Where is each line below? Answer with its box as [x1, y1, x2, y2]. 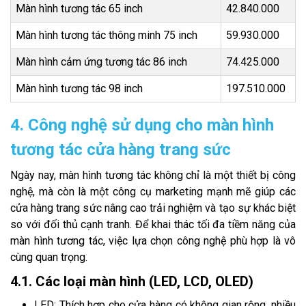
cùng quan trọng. [10, 251, 87, 264]
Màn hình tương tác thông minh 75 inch [16, 29, 197, 42]
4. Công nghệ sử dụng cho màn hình [10, 115, 274, 135]
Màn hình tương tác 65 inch [16, 2, 143, 16]
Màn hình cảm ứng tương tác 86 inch [16, 55, 187, 69]
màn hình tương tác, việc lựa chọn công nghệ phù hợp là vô [10, 234, 296, 248]
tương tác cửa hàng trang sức [10, 140, 231, 160]
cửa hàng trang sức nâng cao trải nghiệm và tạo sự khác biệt [10, 201, 296, 215]
